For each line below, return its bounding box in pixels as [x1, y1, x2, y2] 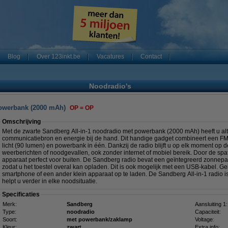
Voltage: [195, 216, 214, 222]
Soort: [3, 216, 17, 222]
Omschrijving [2, 118, 41, 125]
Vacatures [97, 53, 124, 60]
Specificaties [2, 191, 40, 198]
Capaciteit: [195, 209, 221, 215]
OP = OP [70, 104, 94, 111]
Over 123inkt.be [37, 53, 80, 60]
